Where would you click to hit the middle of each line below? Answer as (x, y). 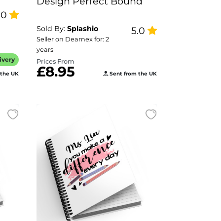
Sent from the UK (132, 74)
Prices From (55, 61)
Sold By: (52, 29)
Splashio (83, 29)
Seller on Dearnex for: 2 (73, 39)
